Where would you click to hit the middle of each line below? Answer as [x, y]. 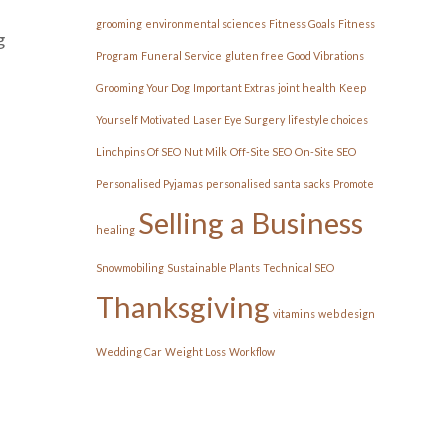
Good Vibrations [325, 55]
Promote [353, 183]
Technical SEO [298, 267]
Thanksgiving [183, 306]
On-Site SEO [325, 151]
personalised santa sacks [268, 183]
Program [117, 55]
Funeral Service [181, 55]
